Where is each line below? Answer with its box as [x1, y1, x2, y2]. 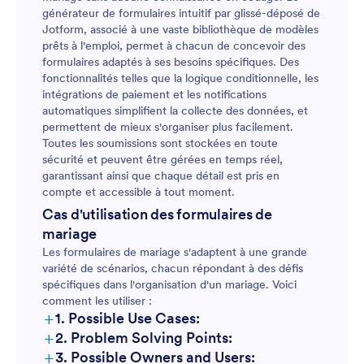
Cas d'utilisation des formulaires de [42, 205, 272, 223]
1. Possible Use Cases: [55, 309, 200, 327]
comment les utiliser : [42, 293, 152, 308]
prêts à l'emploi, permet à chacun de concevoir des [42, 38, 305, 53]
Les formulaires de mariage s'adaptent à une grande [42, 245, 307, 259]
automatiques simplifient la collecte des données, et [42, 103, 308, 118]
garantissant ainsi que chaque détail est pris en [42, 168, 279, 183]
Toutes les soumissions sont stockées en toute [42, 136, 278, 150]
